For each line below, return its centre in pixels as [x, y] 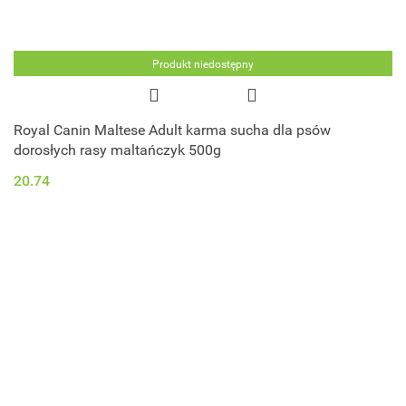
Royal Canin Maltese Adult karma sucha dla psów [172, 130]
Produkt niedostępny [203, 64]
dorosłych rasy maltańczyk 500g [117, 150]
